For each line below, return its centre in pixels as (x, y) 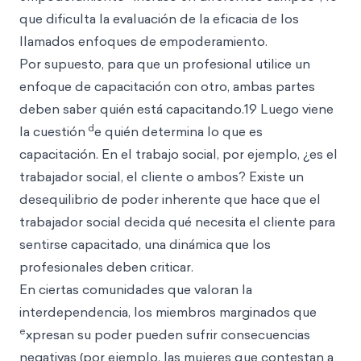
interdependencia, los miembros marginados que (168, 312)
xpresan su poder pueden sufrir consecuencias (168, 334)
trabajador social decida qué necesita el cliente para (177, 222)
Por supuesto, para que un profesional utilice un (165, 64)
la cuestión (52, 131)
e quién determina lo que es (178, 131)
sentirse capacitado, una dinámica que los (145, 244)
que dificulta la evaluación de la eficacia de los (159, 19)
